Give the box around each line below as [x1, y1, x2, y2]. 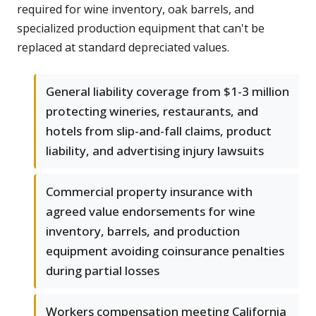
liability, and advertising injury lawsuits [46, 142, 264, 159]
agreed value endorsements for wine [46, 203, 255, 220]
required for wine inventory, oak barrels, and [17, 1, 254, 18]
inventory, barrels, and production [46, 223, 240, 240]
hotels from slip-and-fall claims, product [46, 123, 272, 140]
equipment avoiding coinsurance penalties [46, 243, 284, 260]
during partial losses [46, 262, 159, 279]
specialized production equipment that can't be [17, 20, 265, 37]
